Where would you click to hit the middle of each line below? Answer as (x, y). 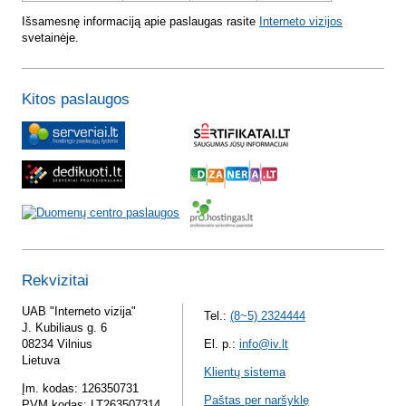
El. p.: (222, 343)
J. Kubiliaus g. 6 (64, 327)
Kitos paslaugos (76, 100)
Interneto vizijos (301, 22)
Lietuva (41, 360)
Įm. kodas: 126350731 (80, 388)
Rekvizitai (55, 281)
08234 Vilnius (57, 343)
